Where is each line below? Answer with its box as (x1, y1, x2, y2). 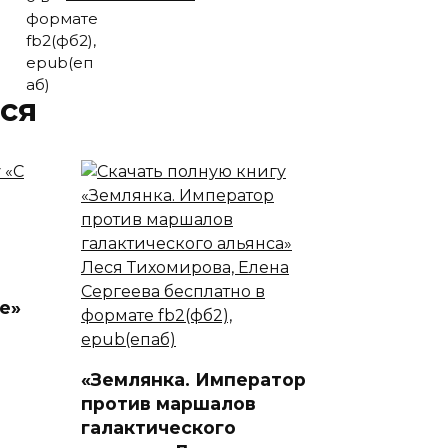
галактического (81, 416, 236, 438)
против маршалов (81, 392, 256, 414)
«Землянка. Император (81, 368, 306, 390)
